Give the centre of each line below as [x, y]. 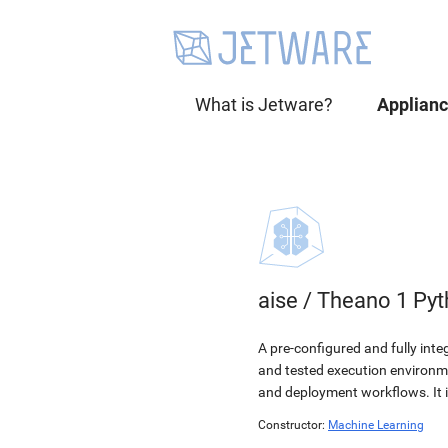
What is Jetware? [264, 104]
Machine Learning [376, 425]
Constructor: [291, 425]
